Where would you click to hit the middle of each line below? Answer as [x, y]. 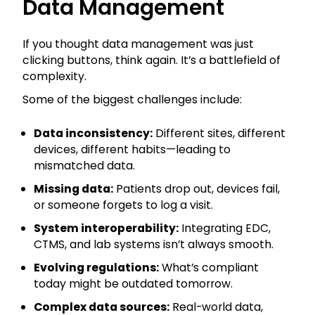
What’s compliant [209, 268]
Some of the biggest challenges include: [132, 100]
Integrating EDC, [225, 229]
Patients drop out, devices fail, [197, 189]
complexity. [54, 77]
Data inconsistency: [93, 134]
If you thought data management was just [138, 44]
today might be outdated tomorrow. [133, 284]
